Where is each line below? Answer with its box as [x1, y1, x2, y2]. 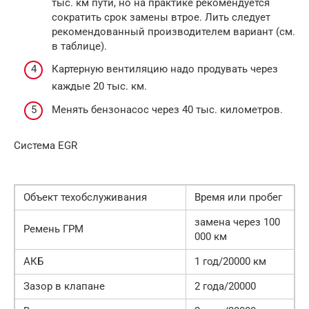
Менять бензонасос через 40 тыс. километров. [52, 103, 283, 116]
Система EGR [14, 139, 77, 152]
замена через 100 [195, 215, 280, 228]
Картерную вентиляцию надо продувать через [52, 63, 278, 76]
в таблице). [52, 39, 107, 52]
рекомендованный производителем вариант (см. [52, 25, 295, 38]
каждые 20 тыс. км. [52, 80, 147, 93]
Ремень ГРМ [23, 222, 83, 235]
